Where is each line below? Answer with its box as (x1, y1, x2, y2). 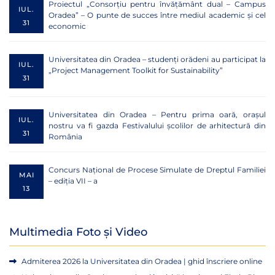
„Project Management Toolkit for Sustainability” (48, 66, 223, 76)
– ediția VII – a (48, 176, 98, 186)
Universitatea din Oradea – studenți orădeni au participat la (48, 55, 266, 64)
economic (48, 21, 86, 31)
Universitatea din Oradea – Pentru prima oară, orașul (48, 110, 266, 120)
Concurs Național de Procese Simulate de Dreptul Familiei (48, 165, 266, 175)
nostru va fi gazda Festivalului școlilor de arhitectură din (48, 121, 266, 131)
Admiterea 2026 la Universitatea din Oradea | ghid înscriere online (21, 257, 262, 266)
